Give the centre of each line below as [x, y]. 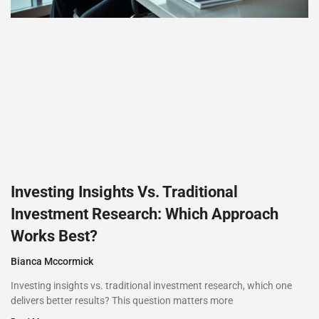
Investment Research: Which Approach [145, 214]
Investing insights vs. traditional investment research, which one [151, 286]
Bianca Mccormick [52, 262]
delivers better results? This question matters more [122, 301]
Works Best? [54, 236]
